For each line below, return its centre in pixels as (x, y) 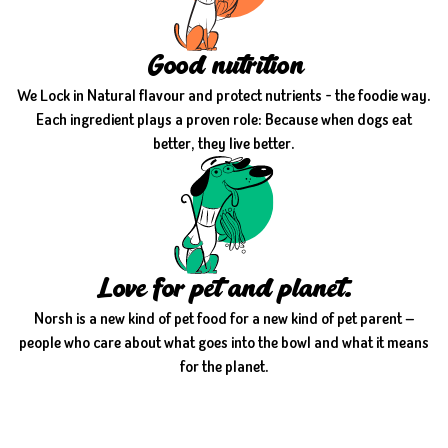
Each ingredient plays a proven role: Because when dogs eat (224, 120)
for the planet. (224, 366)
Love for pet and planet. (224, 290)
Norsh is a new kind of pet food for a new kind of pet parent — (224, 318)
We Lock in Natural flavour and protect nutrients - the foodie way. (224, 96)
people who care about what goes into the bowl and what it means (224, 342)
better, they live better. (224, 144)
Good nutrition (224, 68)
